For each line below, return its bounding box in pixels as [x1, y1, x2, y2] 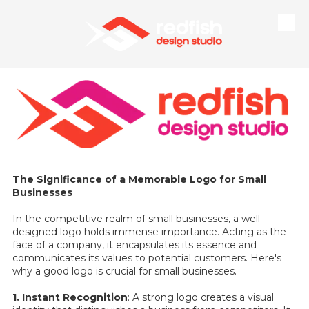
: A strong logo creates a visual [128, 290, 274, 303]
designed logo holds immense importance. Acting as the [12, 225, 286, 238]
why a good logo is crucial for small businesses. [12, 264, 237, 277]
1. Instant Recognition [12, 290, 128, 303]
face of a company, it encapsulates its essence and [12, 238, 257, 251]
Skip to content [25, 24, 87, 37]
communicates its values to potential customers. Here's [12, 251, 281, 264]
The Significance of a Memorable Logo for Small [12, 172, 266, 186]
